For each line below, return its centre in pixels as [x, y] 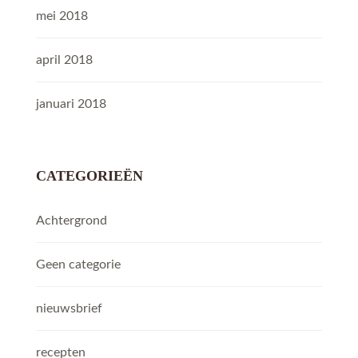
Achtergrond [72, 221]
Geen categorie [78, 265]
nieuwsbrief [69, 309]
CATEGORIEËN [89, 176]
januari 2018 [71, 104]
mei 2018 [62, 16]
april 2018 [64, 60]
